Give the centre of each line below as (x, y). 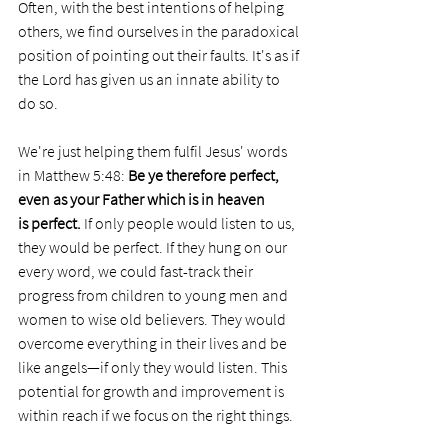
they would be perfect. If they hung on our (154, 246)
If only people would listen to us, (191, 222)
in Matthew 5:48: (73, 174)
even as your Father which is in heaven (143, 198)
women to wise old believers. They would (153, 318)
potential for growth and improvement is (152, 390)
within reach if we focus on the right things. (155, 414)
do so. (38, 102)
